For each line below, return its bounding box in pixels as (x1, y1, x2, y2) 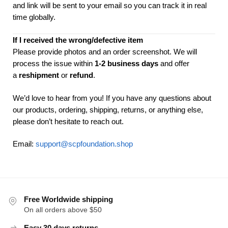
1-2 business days (95, 59, 158, 68)
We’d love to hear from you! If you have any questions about (13, 93, 211, 102)
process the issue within (13, 59, 95, 68)
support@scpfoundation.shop (36, 139, 133, 148)
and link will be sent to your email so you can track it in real (13, 1, 207, 10)
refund (70, 71, 93, 80)
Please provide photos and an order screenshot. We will (13, 47, 197, 56)
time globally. (13, 13, 55, 22)
